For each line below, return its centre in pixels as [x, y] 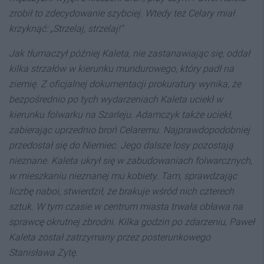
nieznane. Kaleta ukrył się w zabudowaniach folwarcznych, [131, 161]
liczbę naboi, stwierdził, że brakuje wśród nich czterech [121, 191]
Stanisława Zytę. [43, 253]
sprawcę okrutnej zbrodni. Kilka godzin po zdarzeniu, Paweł [132, 222]
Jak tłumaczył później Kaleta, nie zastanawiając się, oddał [129, 53]
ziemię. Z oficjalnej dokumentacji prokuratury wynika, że [125, 84]
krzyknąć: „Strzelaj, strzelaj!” [66, 29]
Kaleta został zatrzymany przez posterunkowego [110, 237]
